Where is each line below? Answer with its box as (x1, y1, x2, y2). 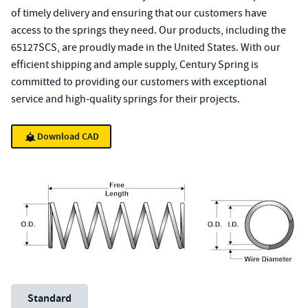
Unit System (10, 285, 65, 298)
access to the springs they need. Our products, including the (11, 23, 286, 37)
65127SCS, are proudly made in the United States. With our (11, 41, 280, 54)
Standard (27, 291, 71, 305)
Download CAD (37, 130, 99, 143)
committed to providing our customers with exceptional (11, 75, 267, 89)
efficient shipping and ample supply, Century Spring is (11, 58, 258, 71)
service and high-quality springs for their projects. (11, 92, 240, 106)
